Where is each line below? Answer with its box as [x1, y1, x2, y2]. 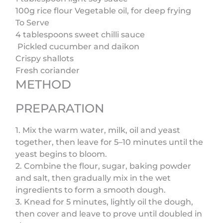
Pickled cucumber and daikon [15, 42, 140, 51]
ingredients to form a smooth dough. [15, 185, 166, 195]
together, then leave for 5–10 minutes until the [15, 137, 204, 147]
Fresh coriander [15, 66, 80, 75]
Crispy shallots [15, 54, 74, 63]
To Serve [15, 18, 50, 27]
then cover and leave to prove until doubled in [15, 209, 203, 219]
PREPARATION [15, 101, 105, 115]
